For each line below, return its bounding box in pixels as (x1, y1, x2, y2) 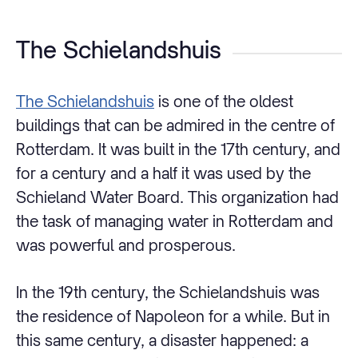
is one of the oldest (154, 92, 293, 111)
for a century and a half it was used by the (16, 164, 311, 183)
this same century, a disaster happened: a (16, 330, 308, 349)
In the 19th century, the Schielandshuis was (16, 282, 320, 301)
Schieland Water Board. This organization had (16, 188, 339, 207)
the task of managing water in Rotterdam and (16, 212, 333, 231)
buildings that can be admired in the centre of (16, 116, 335, 135)
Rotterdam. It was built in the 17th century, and (16, 140, 340, 159)
